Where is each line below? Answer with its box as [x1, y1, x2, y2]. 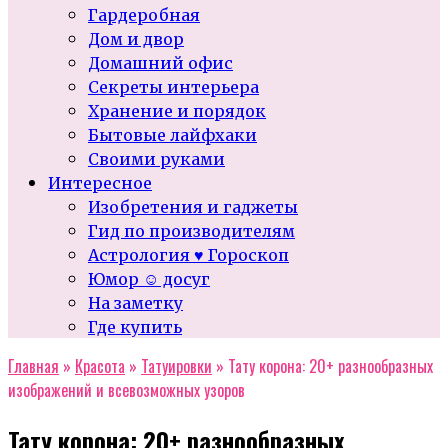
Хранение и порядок [88, 101, 266, 121]
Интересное [48, 173, 152, 193]
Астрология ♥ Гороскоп [88, 245, 289, 265]
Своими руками [88, 149, 225, 169]
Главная [8, 354, 59, 378]
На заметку [88, 293, 183, 313]
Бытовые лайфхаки [88, 125, 257, 145]
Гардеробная [88, 5, 200, 25]
